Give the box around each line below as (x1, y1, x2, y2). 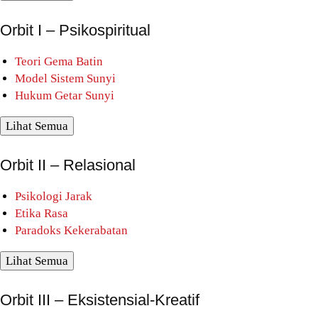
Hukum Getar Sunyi (15, 88, 114, 102)
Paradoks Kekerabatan (15, 223, 128, 237)
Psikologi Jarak (15, 189, 92, 203)
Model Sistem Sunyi (15, 71, 116, 85)
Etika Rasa (15, 206, 68, 220)
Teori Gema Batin (15, 54, 103, 68)
